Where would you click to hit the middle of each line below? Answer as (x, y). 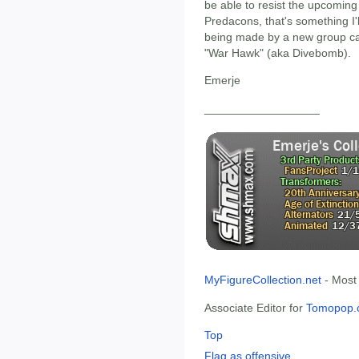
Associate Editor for (255, 307)
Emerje (222, 81)
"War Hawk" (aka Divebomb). (278, 52)
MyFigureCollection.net (263, 280)
